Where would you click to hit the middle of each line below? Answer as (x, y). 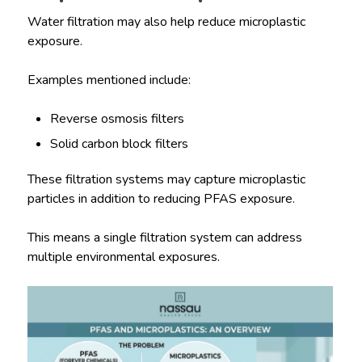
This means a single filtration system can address (164, 238)
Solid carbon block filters (120, 144)
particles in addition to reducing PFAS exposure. (161, 199)
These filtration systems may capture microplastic (166, 179)
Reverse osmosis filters (118, 118)
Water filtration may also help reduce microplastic (166, 21)
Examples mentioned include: (109, 80)
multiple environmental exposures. (123, 257)
